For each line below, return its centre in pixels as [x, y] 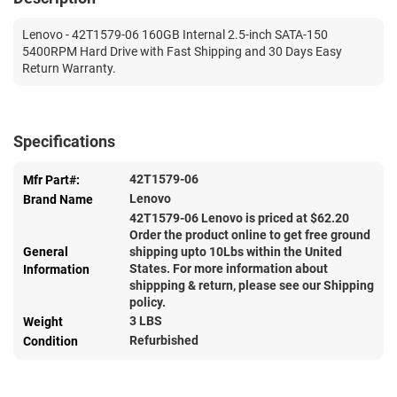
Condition [51, 341]
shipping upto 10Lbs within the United [236, 251]
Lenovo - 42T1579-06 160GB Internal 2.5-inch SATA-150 [175, 34]
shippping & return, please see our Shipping [252, 285]
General [46, 251]
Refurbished [164, 340]
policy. [148, 302]
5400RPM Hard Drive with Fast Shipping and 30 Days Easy [182, 51]
